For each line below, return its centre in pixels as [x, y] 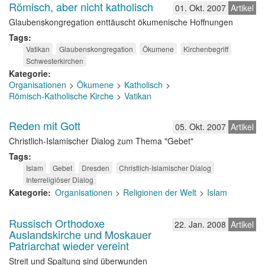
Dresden [96, 168]
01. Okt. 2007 [201, 8]
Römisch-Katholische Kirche [61, 96]
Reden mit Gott [45, 125]
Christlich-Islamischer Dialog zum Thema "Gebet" [101, 141]
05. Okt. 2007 [201, 127]
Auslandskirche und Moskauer [80, 234]
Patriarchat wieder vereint [69, 245]
